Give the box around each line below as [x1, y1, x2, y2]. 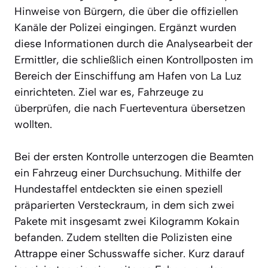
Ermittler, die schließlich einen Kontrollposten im [14, 53, 253, 66]
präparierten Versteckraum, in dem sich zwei [14, 198, 234, 212]
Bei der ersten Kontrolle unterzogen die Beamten [14, 150, 254, 163]
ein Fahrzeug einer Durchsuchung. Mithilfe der [14, 166, 241, 179]
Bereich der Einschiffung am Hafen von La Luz [14, 69, 242, 83]
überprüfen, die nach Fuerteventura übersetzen [14, 101, 245, 115]
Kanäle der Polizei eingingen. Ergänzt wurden [14, 20, 236, 34]
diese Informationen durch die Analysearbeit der [14, 36, 252, 50]
